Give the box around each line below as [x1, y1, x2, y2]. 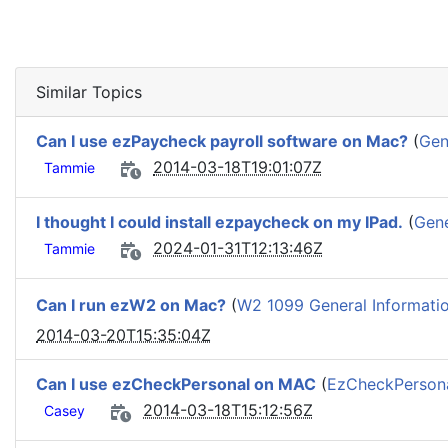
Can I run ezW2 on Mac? [36, 295, 226, 316]
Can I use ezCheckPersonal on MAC [36, 374, 316, 394]
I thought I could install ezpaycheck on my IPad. [36, 212, 403, 232]
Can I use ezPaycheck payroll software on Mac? [36, 131, 408, 151]
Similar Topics [36, 82, 142, 102]
